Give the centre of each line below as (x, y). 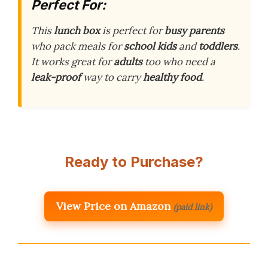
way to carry (112, 77)
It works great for (72, 62)
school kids (150, 46)
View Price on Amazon (113, 206)
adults (128, 62)
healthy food (172, 77)
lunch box (77, 31)
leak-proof (56, 77)
